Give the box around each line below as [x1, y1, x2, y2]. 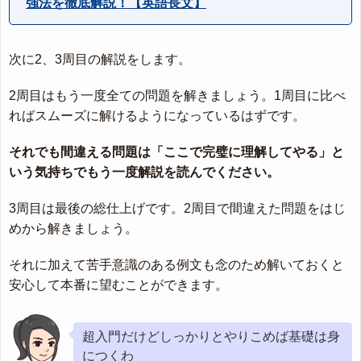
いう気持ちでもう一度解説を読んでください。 [9, 165, 280, 180]
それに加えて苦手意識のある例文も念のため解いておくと [9, 258, 344, 272]
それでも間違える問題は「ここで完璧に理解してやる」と [9, 145, 344, 160]
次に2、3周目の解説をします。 [9, 52, 191, 67]
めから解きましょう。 [9, 222, 138, 236]
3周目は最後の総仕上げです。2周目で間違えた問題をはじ [9, 201, 346, 216]
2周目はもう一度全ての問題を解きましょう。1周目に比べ [9, 89, 346, 103]
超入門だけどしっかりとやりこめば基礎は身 [82, 330, 340, 344]
